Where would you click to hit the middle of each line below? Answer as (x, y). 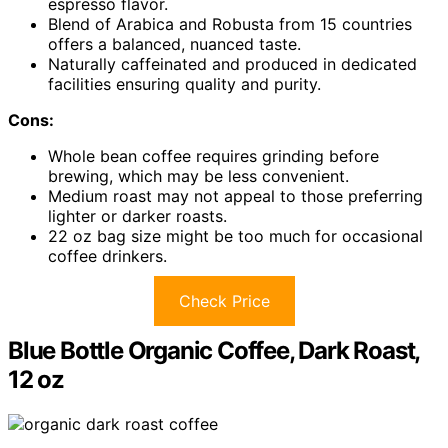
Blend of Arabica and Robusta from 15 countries (230, 23)
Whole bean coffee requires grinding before (213, 155)
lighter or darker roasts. (137, 215)
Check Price (224, 300)
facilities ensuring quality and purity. (184, 83)
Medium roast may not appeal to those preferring (235, 195)
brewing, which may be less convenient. (198, 175)
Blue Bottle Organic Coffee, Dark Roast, (214, 350)
